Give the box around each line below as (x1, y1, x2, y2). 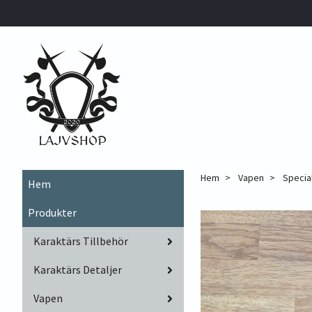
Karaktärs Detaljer (33, 263, 122, 276)
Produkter (28, 205, 77, 219)
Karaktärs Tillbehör (33, 234, 128, 248)
